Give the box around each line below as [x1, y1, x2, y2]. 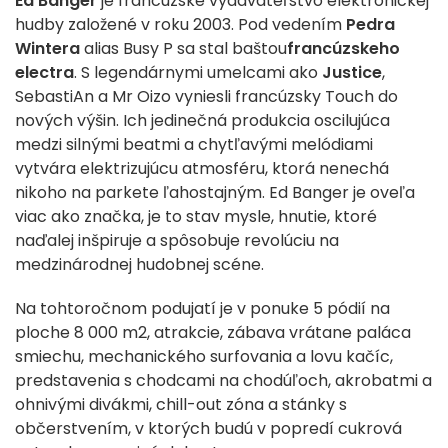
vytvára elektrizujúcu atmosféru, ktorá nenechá [15, 157, 389, 181]
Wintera [15, 37, 80, 61]
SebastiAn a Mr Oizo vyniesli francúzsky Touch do [15, 85, 398, 109]
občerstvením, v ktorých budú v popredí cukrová [15, 417, 402, 441]
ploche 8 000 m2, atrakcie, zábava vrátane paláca [15, 321, 411, 345]
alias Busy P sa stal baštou [80, 37, 287, 61]
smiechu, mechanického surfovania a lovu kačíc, [15, 345, 393, 369]
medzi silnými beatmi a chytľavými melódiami [15, 133, 373, 157]
